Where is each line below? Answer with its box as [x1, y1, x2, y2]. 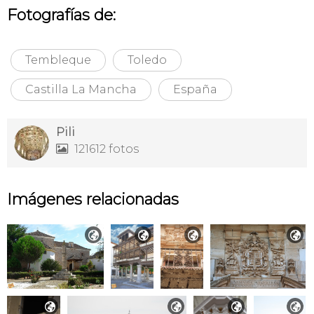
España [173, 83, 217, 97]
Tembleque [25, 53, 91, 67]
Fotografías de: [7, 6, 116, 25]
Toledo [128, 53, 167, 67]
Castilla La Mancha [25, 83, 137, 97]
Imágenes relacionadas [7, 190, 179, 210]
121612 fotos [71, 142, 139, 156]
